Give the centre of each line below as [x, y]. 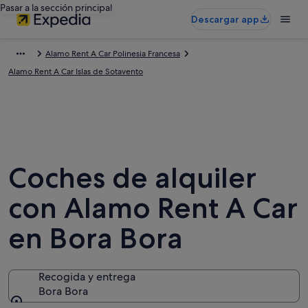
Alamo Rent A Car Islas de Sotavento [76, 71]
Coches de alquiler [132, 177]
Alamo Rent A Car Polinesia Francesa [113, 54]
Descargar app [225, 19]
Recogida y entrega [87, 277]
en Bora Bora [96, 238]
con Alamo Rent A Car [153, 208]
